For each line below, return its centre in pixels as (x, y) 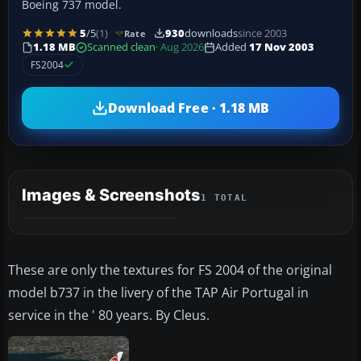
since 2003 (262, 33)
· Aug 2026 (180, 48)
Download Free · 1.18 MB (189, 108)
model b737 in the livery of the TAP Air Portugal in (158, 293)
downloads (211, 33)
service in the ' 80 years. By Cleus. (109, 315)
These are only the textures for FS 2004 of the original (170, 270)
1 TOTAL (224, 198)
